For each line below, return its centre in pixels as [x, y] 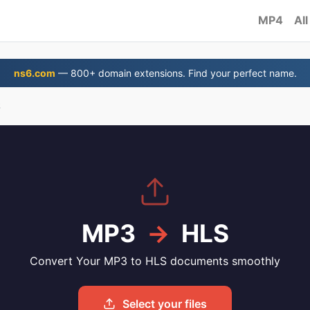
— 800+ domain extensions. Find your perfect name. [176, 73]
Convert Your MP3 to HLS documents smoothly [155, 261]
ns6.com [34, 73]
